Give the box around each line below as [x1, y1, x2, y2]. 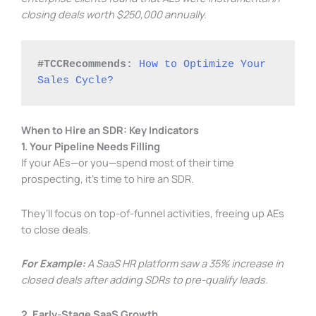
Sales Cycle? [37, 75, 114, 87]
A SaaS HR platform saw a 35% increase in [85, 256, 284, 271]
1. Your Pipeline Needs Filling [21, 139, 160, 154]
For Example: [21, 256, 85, 271]
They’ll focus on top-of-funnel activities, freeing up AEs [21, 205, 284, 220]
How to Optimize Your [139, 59, 267, 71]
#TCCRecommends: [37, 59, 140, 71]
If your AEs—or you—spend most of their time [21, 155, 234, 170]
